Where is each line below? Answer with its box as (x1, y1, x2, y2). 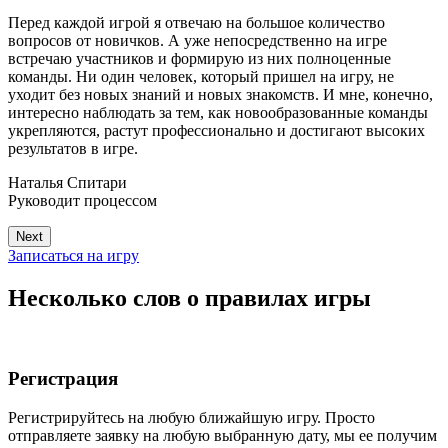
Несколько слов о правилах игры (8, 284, 371, 311)
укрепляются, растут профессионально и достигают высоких (8, 121, 425, 139)
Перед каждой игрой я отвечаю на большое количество (8, 13, 385, 31)
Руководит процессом (8, 191, 157, 209)
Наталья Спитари (8, 173, 127, 191)
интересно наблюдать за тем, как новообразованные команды (8, 103, 428, 121)
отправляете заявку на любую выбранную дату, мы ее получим (8, 427, 437, 445)
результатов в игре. (8, 139, 138, 157)
